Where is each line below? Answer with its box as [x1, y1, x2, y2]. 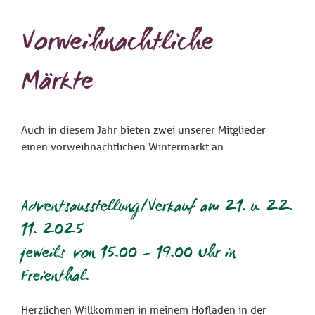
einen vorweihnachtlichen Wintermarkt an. [21, 140, 226, 153]
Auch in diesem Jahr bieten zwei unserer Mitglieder [21, 123, 266, 136]
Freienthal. [21, 265, 89, 290]
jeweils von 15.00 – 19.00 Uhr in [21, 242, 236, 266]
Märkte [21, 63, 94, 105]
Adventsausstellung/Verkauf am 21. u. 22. [21, 195, 293, 220]
